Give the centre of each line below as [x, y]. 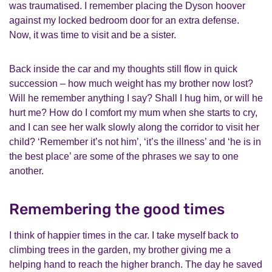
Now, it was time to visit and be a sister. [93, 35]
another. [26, 171]
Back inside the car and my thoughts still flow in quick [123, 69]
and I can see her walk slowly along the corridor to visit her [134, 127]
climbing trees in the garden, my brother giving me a [120, 250]
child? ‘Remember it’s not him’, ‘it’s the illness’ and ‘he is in [135, 142]
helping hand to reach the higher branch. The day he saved [136, 264]
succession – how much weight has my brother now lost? [131, 83]
